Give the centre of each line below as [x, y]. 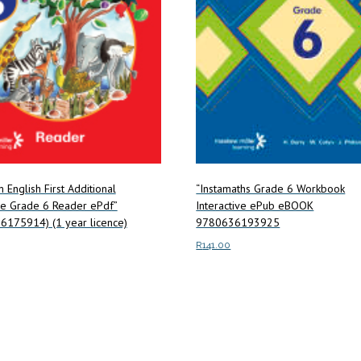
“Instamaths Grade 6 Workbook [271, 189]
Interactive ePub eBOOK [255, 206]
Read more [223, 278]
